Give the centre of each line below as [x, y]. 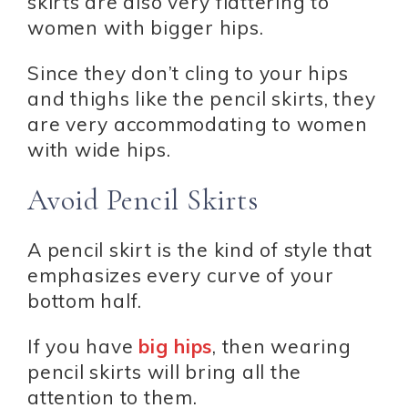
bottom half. [85, 300]
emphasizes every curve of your [181, 275]
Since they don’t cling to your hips [188, 72]
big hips [175, 346]
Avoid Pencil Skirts [143, 199]
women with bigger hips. [146, 27]
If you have [83, 346]
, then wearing [282, 346]
